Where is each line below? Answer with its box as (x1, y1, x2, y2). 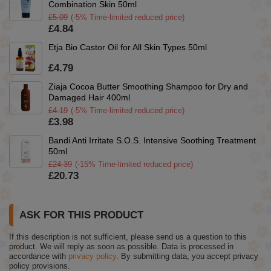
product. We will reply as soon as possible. (9, 242, 162, 252)
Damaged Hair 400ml (48, 93, 130, 103)
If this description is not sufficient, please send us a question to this (9, 232, 247, 242)
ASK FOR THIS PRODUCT (19, 209, 143, 221)
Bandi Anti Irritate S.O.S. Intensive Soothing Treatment (48, 135, 256, 146)
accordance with (9, 252, 68, 261)
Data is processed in (162, 242, 233, 252)
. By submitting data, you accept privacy (116, 252, 258, 261)
